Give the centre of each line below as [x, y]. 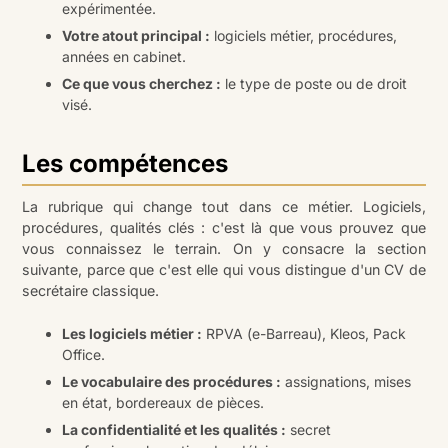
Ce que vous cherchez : [142, 84]
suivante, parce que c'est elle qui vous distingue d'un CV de [224, 270]
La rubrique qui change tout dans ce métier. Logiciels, [224, 207]
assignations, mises [346, 382]
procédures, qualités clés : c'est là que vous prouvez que [224, 228]
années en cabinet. [124, 57]
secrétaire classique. [91, 291]
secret [309, 430]
